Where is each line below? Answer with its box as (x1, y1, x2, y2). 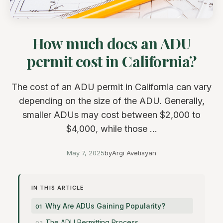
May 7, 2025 (67, 149, 105, 157)
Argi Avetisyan (112, 149, 156, 157)
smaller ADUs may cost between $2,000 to (22, 110, 201, 120)
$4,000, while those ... (66, 123, 157, 134)
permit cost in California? (26, 51, 197, 71)
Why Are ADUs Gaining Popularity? (45, 202, 165, 210)
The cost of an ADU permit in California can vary (11, 82, 212, 92)
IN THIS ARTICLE (31, 184, 85, 191)
